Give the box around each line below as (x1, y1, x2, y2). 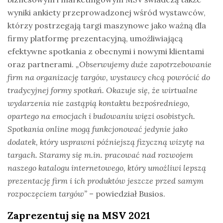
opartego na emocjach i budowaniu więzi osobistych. (7, 111, 195, 121)
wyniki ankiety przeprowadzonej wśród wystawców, (7, 7, 206, 17)
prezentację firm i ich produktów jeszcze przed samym (7, 175, 204, 186)
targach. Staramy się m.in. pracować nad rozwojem (7, 149, 193, 160)
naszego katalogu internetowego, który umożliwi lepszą (7, 162, 206, 173)
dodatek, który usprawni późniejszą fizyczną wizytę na (7, 136, 205, 147)
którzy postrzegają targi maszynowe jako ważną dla (7, 20, 206, 30)
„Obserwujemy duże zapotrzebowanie (76, 59, 212, 69)
